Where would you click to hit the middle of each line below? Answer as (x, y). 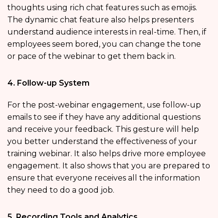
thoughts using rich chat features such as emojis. (102, 7)
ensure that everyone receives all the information (104, 178)
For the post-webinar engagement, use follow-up (104, 105)
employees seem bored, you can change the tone (104, 44)
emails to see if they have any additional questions (104, 117)
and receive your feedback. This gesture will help (103, 129)
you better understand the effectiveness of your (102, 141)
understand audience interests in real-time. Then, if (107, 32)
